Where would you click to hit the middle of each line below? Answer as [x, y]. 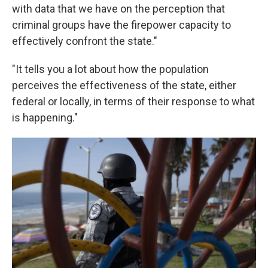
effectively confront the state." [85, 41]
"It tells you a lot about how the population [110, 69]
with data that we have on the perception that [118, 9]
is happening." [45, 118]
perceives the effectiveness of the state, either [124, 85]
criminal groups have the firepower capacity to [121, 25]
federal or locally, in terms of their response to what [133, 101]
